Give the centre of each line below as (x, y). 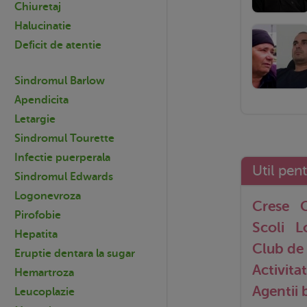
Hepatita (36, 234)
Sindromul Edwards (64, 176)
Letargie (35, 119)
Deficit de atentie (58, 45)
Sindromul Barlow (60, 81)
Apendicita (41, 100)
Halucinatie (43, 26)
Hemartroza (44, 272)
